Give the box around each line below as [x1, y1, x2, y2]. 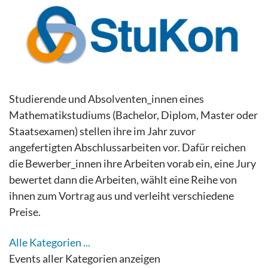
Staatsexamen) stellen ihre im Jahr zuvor [9, 124, 196, 138]
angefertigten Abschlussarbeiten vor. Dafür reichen [9, 140, 246, 154]
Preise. [9, 205, 41, 218]
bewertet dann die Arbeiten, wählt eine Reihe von [9, 172, 237, 186]
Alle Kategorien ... [9, 235, 90, 249]
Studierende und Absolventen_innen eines [9, 92, 204, 105]
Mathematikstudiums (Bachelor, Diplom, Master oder [9, 108, 258, 121]
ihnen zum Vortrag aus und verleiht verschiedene [9, 188, 234, 202]
